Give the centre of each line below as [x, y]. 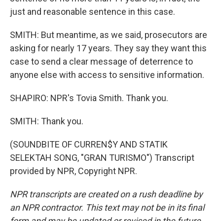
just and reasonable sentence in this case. [92, 11]
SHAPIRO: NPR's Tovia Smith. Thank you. [89, 98]
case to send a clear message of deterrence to [101, 61]
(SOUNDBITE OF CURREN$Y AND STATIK [89, 144]
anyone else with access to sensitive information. [107, 74]
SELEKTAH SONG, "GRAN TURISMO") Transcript [102, 157]
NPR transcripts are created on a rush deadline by [106, 194]
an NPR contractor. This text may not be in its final [107, 207]
